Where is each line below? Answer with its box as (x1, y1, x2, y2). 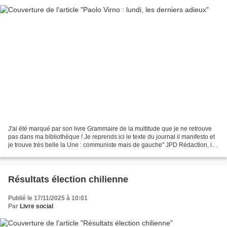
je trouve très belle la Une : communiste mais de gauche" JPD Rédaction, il (8, 141, 213, 148)
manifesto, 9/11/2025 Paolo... (8, 149, 88, 157)
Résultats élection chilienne (8, 174, 128, 184)
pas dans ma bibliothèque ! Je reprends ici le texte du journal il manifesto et (8, 133, 215, 140)
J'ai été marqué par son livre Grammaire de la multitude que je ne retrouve (8, 125, 212, 132)
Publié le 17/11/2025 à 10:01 (8, 194, 88, 202)
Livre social (20, 202, 53, 210)
